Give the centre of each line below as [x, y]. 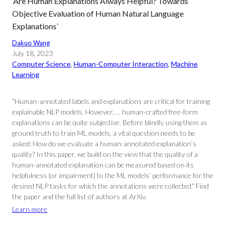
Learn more [30, 209]
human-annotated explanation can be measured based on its [103, 165]
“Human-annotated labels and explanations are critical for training [111, 101]
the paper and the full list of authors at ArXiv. [79, 196]
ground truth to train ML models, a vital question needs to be [104, 133]
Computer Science [41, 64]
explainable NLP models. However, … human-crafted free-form [105, 112]
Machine [184, 64]
